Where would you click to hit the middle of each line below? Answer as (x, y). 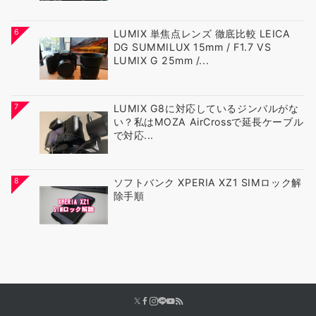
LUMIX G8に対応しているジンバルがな (206, 108)
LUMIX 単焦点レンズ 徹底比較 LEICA (202, 34)
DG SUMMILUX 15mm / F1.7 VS (192, 47)
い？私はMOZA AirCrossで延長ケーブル (208, 121)
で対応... (133, 135)
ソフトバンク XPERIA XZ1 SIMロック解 (207, 183)
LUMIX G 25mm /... (161, 61)
